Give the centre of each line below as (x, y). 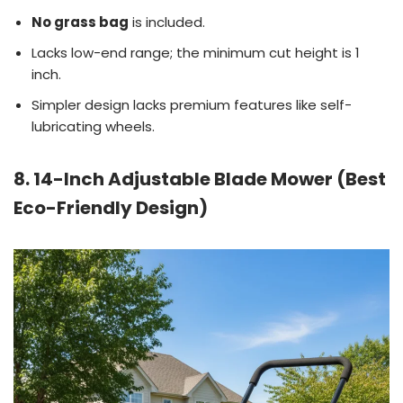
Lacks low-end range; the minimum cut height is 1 (196, 52)
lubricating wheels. (93, 126)
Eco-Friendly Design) (111, 207)
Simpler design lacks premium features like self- (192, 104)
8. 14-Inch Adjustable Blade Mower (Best (200, 179)
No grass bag (80, 22)
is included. (167, 22)
